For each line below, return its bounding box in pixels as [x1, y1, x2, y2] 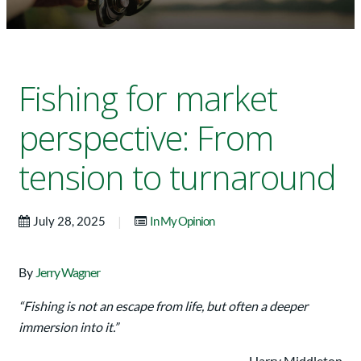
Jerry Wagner [35, 264, 100, 280]
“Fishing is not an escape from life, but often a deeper [19, 298, 308, 314]
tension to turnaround [19, 155, 336, 201]
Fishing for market [19, 76, 277, 122]
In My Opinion [150, 214, 214, 229]
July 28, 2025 [33, 214, 108, 229]
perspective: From [19, 115, 273, 161]
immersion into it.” [19, 319, 118, 335]
